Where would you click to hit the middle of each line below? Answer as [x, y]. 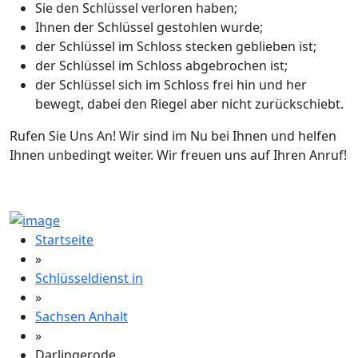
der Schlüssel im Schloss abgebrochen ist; [161, 65]
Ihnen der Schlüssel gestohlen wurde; [149, 27]
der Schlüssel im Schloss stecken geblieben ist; [176, 46]
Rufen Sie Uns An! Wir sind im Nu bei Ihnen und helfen [173, 135]
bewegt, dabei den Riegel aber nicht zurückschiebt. [189, 103]
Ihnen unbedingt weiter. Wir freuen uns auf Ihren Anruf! [178, 155]
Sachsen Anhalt [82, 316]
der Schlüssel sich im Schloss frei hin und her [171, 84]
